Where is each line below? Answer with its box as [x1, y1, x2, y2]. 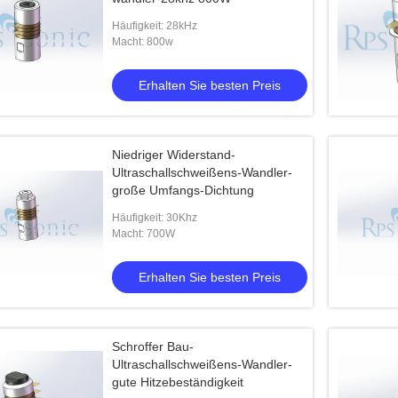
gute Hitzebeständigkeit [112, 375, 243, 389]
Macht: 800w [112, 36, 173, 48]
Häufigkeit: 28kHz [112, 20, 197, 32]
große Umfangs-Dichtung [112, 183, 254, 197]
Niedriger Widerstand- [112, 147, 235, 162]
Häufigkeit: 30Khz [112, 211, 197, 224]
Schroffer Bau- [112, 339, 194, 354]
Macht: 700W [112, 227, 175, 240]
